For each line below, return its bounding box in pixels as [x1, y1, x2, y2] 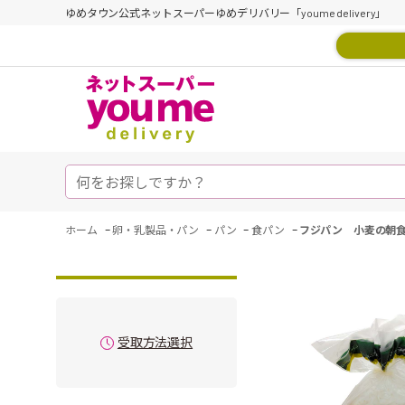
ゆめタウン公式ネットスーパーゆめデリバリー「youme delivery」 [65, 6, 387, 19]
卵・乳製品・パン [112, 223, 200, 236]
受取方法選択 [117, 334, 193, 350]
